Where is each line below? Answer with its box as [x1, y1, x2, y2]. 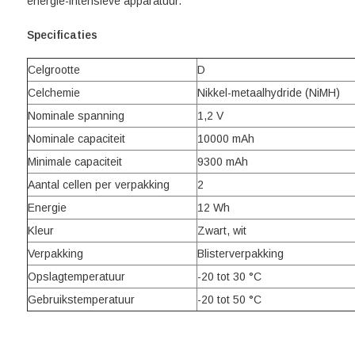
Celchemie [27, 86, 80, 99]
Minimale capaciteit [27, 155, 122, 168]
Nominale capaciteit [27, 132, 125, 145]
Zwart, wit [197, 224, 246, 237]
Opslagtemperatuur [27, 270, 125, 283]
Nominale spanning [27, 109, 124, 122]
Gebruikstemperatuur [27, 293, 135, 306]
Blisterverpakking [197, 247, 284, 260]
